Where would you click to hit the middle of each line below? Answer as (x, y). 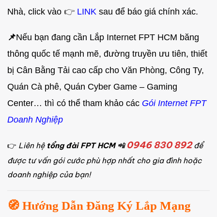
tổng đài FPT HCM (81, 145)
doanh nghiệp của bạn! (49, 174)
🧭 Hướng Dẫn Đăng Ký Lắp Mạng (99, 205)
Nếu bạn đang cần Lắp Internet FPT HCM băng (108, 37)
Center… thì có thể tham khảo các (75, 103)
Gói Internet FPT (174, 103)
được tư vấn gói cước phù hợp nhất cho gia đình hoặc (104, 160)
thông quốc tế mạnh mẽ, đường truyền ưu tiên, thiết (107, 54)
